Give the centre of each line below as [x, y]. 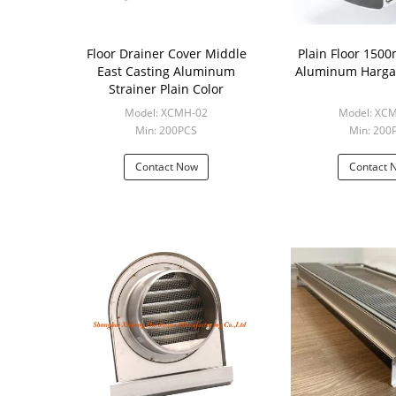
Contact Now [166, 167]
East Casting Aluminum [166, 71]
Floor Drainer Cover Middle [166, 53]
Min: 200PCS [166, 130]
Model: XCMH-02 [166, 113]
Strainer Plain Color [166, 89]
